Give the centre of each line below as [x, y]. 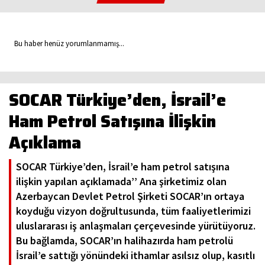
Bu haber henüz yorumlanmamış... [67, 44]
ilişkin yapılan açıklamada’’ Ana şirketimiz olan [121, 182]
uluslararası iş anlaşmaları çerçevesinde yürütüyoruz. [136, 226]
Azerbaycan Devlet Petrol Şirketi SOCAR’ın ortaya [130, 196]
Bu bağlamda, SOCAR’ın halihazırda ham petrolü [125, 241]
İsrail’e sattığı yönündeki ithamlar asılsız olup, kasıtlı [135, 256]
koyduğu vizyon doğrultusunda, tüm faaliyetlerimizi [133, 211]
